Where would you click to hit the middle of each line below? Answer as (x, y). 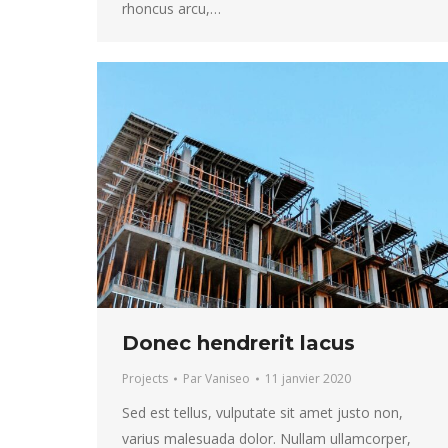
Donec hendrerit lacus (238, 343)
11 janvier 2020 (308, 379)
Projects (145, 379)
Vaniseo (227, 379)
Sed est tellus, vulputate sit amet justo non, (262, 413)
